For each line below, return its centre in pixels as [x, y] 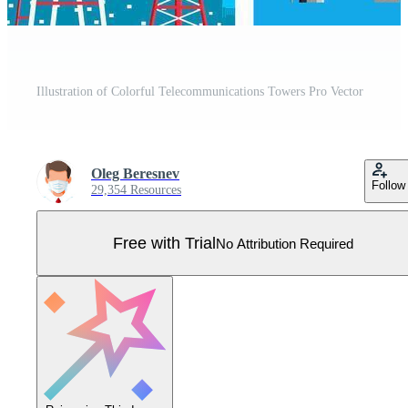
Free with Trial [164, 243]
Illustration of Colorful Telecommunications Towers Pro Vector [200, 92]
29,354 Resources [136, 190]
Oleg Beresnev [135, 174]
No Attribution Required [285, 243]
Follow [388, 186]
